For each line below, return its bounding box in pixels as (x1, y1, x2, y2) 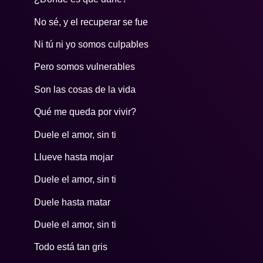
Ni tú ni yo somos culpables (34, 39, 149, 49)
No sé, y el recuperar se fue (34, 16, 149, 27)
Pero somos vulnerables (34, 62, 136, 72)
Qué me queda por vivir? (34, 107, 137, 117)
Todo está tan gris (34, 242, 108, 252)
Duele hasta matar (34, 197, 111, 207)
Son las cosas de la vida (34, 84, 136, 95)
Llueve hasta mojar (34, 151, 114, 162)
